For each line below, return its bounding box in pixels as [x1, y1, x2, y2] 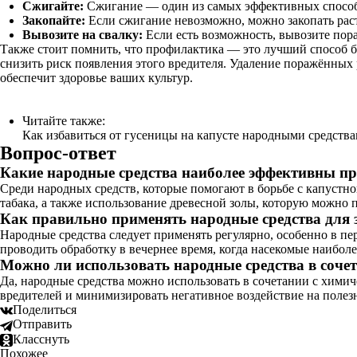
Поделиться [13, 303, 76, 316]
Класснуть [13, 331, 69, 346]
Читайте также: [22, 114, 105, 127]
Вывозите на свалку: [22, 28, 143, 41]
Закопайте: [22, 14, 85, 27]
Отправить [13, 317, 72, 331]
